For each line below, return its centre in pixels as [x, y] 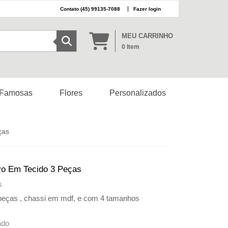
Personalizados [137, 93]
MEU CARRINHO [147, 36]
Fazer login [147, 9]
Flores [71, 93]
